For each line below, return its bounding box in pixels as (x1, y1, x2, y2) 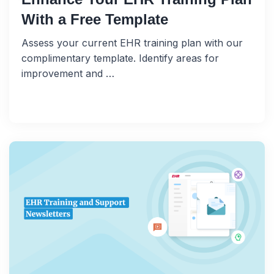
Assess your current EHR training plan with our (21, 37, 243, 50)
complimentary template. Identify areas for (21, 52, 219, 65)
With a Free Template (21, 11, 168, 28)
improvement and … (21, 67, 114, 80)
